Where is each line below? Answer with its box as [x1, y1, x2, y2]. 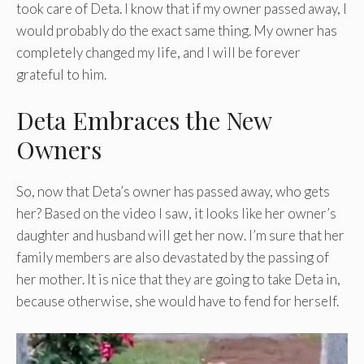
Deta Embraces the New [16, 104, 271, 137]
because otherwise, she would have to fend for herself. [16, 292, 339, 310]
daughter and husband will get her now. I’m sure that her [16, 227, 344, 245]
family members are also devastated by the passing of [16, 249, 329, 266]
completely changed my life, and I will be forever [16, 43, 301, 61]
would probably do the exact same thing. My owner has [16, 21, 337, 39]
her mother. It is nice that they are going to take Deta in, [16, 271, 340, 288]
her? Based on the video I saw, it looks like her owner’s [16, 205, 336, 223]
